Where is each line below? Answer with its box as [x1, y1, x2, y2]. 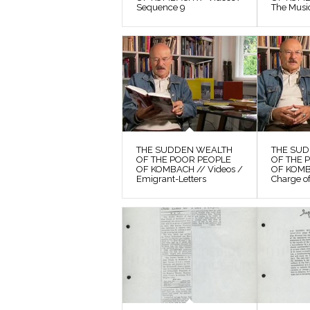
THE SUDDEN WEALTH [136, 144, 232, 155]
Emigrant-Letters [136, 173, 206, 184]
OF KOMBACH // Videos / [136, 163, 243, 174]
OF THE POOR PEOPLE [136, 154, 231, 165]
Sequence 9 [136, 1, 185, 12]
